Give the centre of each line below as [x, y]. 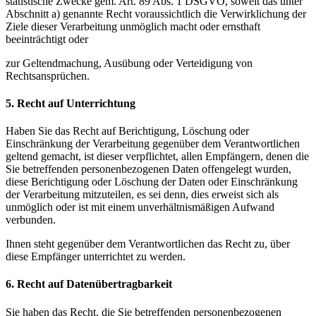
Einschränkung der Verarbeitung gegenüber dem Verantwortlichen [153, 144]
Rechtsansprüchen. [48, 75]
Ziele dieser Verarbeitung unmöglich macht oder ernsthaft [133, 26]
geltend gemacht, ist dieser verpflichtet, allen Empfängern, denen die [157, 157]
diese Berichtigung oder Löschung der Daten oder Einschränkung [152, 182]
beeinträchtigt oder [47, 39]
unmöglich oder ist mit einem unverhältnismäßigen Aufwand [140, 207]
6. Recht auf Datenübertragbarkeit [89, 284]
